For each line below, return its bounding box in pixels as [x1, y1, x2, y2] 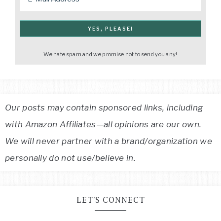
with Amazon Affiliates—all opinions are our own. [5, 119, 202, 129]
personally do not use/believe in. [5, 153, 136, 163]
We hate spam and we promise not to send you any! [43, 51, 178, 58]
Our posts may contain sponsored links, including [5, 103, 203, 112]
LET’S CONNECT [76, 196, 145, 205]
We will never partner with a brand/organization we [5, 136, 212, 146]
